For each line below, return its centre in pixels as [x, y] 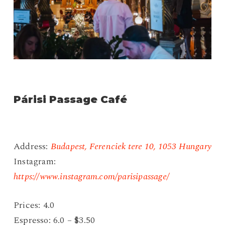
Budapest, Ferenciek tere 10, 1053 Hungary [131, 146]
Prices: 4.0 [34, 205]
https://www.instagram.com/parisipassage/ [91, 176]
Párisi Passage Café [70, 99]
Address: [32, 146]
